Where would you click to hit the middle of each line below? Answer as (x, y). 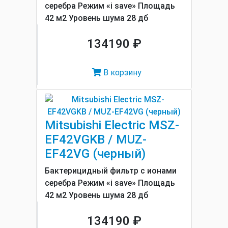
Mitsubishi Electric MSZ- (112, 125)
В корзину (121, 73)
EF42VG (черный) (95, 154)
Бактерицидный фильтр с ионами (111, 171)
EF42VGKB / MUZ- (96, 139)
